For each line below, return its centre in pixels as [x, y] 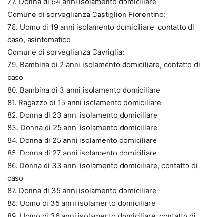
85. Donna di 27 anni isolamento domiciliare [82, 153]
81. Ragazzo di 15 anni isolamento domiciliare [84, 102]
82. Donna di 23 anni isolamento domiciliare [82, 115]
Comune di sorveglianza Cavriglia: [66, 52]
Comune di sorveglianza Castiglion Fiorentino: [86, 14]
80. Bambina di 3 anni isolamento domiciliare [84, 90]
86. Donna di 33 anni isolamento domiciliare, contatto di [102, 165]
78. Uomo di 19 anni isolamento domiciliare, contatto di [101, 27]
